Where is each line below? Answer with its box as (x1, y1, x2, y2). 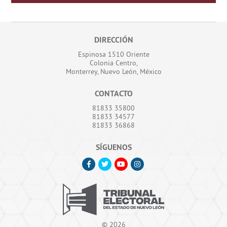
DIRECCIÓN (94, 34, 133, 45)
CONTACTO (94, 88, 133, 99)
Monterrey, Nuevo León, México (65, 67, 162, 76)
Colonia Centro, (89, 58, 138, 67)
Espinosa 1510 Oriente (78, 50, 149, 59)
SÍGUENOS (95, 142, 132, 153)
